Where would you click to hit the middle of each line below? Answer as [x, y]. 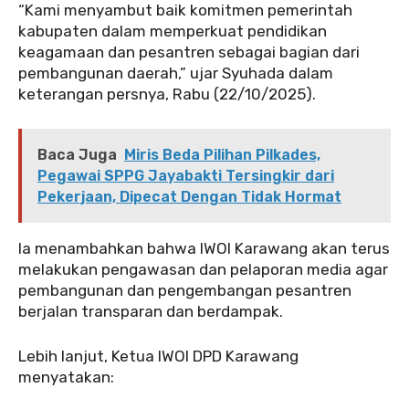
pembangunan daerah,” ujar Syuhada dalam [176, 73]
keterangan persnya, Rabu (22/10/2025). [167, 94]
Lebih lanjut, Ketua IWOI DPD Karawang [158, 356]
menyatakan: [66, 377]
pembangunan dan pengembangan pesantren [185, 290]
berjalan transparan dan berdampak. [151, 311]
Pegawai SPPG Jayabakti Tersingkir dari [186, 175]
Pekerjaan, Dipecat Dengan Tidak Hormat [189, 196]
